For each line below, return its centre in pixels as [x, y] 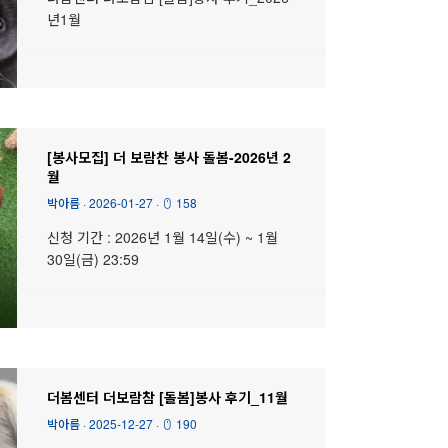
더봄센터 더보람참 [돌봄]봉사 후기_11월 [167, 396]
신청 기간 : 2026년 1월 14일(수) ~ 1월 [162, 236]
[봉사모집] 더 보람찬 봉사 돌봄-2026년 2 [168, 156]
